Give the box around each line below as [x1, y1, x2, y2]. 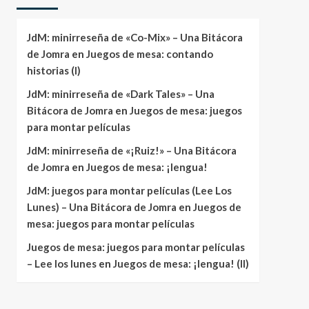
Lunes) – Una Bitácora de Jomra [26, 201, 177, 214]
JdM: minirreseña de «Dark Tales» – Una [26, 88, 215, 101]
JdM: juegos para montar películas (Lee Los [26, 184, 232, 197]
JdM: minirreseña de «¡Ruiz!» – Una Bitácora [26, 144, 237, 157]
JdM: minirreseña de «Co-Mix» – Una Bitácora [26, 31, 243, 44]
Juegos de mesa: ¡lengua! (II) [112, 257, 249, 270]
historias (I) [26, 64, 81, 77]
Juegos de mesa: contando [86, 48, 213, 61]
